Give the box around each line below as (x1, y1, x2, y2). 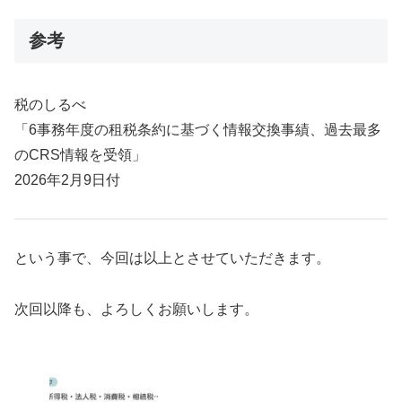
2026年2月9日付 (14, 171, 120, 188)
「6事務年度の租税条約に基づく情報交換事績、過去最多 (14, 121, 381, 137)
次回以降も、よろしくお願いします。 (14, 301, 258, 317)
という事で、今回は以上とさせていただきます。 (14, 250, 330, 267)
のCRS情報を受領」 (14, 146, 146, 162)
